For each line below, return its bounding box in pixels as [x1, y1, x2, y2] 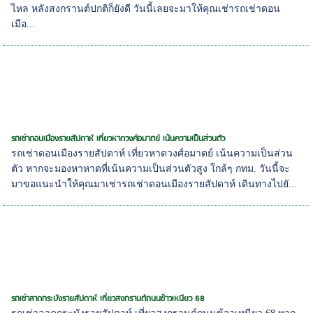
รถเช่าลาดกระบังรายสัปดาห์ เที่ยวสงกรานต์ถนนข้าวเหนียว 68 [11, 292, 205, 306]
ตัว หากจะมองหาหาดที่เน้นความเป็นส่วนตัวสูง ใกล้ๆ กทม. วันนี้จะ [11, 163, 291, 175]
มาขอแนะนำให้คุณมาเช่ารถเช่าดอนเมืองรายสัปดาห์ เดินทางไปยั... [11, 179, 298, 190]
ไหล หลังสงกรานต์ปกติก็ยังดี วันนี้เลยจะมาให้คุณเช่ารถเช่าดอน [11, 3, 281, 15]
